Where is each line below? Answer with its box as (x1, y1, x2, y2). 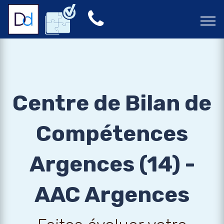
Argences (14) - (29, 151, 195, 177)
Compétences (36, 120, 188, 146)
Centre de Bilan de (12, 90, 211, 116)
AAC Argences (34, 181, 189, 207)
